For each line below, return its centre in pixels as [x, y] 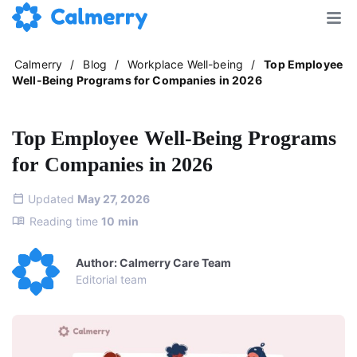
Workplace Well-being [187, 64]
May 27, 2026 [114, 198]
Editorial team [111, 280]
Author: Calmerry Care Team [153, 263]
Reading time [65, 221]
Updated [53, 198]
